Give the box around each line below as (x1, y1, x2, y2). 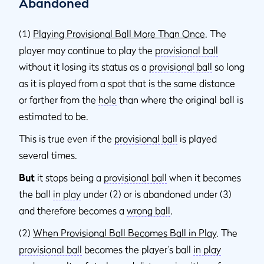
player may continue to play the (19, 44, 155, 56)
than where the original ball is (117, 93, 243, 105)
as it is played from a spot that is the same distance (19, 77, 235, 89)
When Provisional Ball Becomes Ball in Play (33, 226, 216, 239)
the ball (19, 187, 53, 200)
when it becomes (167, 171, 241, 183)
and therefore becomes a (19, 204, 127, 216)
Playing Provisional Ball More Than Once (33, 27, 205, 39)
